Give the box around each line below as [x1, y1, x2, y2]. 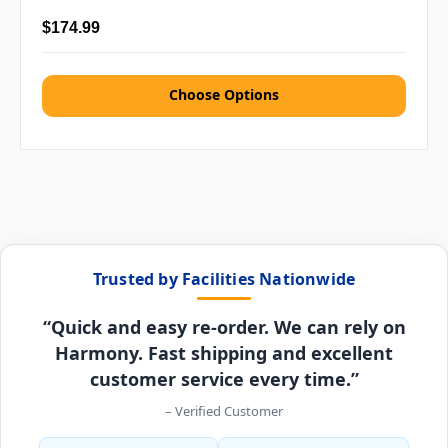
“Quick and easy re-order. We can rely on [42, 315, 406, 340]
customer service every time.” [89, 367, 359, 392]
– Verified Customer [165, 402, 283, 421]
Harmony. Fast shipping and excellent [55, 341, 393, 366]
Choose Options [169, 85, 279, 105]
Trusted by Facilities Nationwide [92, 268, 356, 291]
